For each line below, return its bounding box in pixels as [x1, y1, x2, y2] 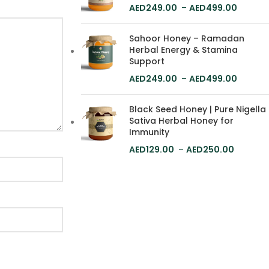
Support [128, 55, 165, 67]
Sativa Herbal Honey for [128, 115, 234, 127]
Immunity [128, 126, 169, 138]
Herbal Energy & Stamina [128, 44, 238, 56]
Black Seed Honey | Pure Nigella [128, 103, 266, 115]
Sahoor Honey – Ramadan [128, 32, 244, 44]
